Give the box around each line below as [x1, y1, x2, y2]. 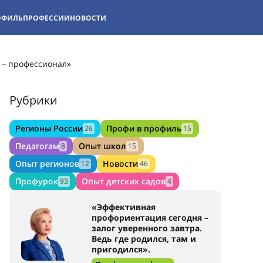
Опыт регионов [15, 158, 79, 169]
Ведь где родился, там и [92, 233, 196, 244]
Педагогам [15, 140, 59, 151]
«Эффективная [92, 201, 156, 213]
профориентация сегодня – [92, 212, 208, 223]
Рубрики [9, 92, 58, 108]
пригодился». [92, 244, 150, 255]
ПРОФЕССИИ [23, 12, 70, 23]
